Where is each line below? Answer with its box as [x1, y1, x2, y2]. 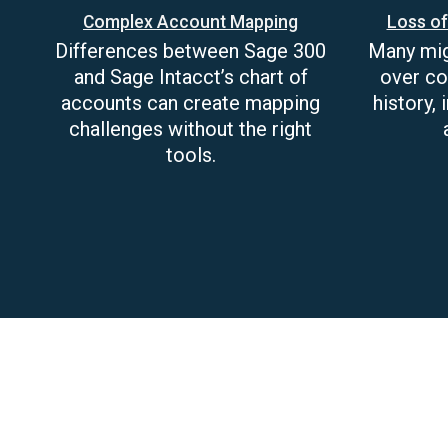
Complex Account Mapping [83, 12, 298, 32]
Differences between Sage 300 [55, 39, 326, 63]
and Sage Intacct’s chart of [73, 65, 308, 89]
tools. [165, 143, 216, 167]
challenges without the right [69, 117, 312, 141]
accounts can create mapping [61, 91, 320, 115]
